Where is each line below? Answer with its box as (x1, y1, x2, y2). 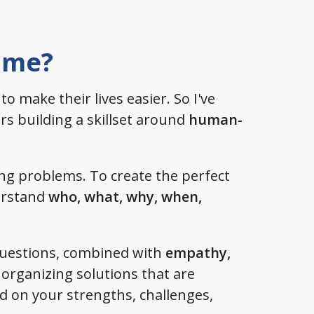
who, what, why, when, (48, 187, 202, 206)
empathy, (165, 243, 231, 262)
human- (189, 110, 243, 129)
